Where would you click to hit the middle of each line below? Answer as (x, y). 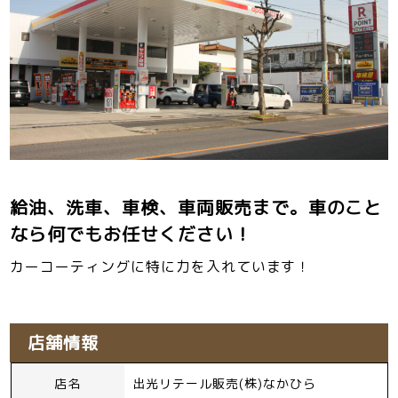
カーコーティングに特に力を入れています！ (161, 267)
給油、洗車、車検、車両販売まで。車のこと (196, 207)
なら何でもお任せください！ (131, 234)
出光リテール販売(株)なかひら (224, 384)
